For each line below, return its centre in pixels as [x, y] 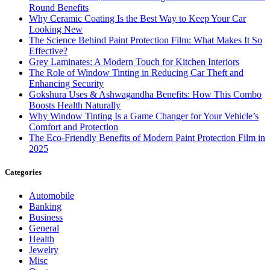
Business [46, 218]
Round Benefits [59, 7]
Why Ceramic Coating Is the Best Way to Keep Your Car [137, 18]
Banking [45, 207]
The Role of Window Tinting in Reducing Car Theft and [136, 72]
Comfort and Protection [74, 127]
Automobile [52, 196]
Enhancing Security [66, 83]
